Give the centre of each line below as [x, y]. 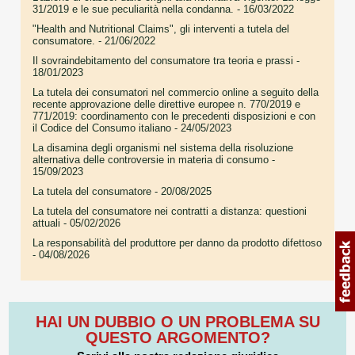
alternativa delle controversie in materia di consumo [151, 159]
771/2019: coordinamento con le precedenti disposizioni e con [174, 116]
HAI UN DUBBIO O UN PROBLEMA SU [177, 321]
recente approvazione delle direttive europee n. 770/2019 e [166, 104]
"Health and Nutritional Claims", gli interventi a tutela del [161, 29]
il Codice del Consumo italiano [102, 128]
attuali [46, 223]
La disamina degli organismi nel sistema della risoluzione [163, 147]
